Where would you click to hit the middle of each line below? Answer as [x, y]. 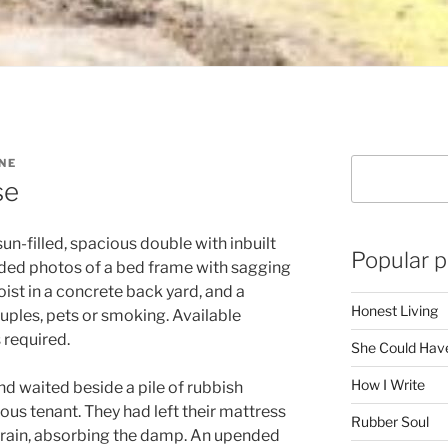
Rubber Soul [389, 421]
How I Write [387, 384]
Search [373, 164]
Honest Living [394, 310]
